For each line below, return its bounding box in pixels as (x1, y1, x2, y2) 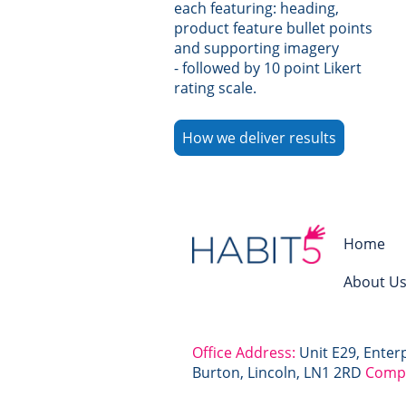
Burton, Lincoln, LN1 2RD (192, 362, 362, 382)
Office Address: (192, 343, 295, 362)
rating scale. (174, 77, 256, 98)
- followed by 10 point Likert (174, 57, 362, 78)
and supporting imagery (174, 37, 343, 58)
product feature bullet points (174, 17, 372, 38)
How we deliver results (182, 127, 336, 148)
